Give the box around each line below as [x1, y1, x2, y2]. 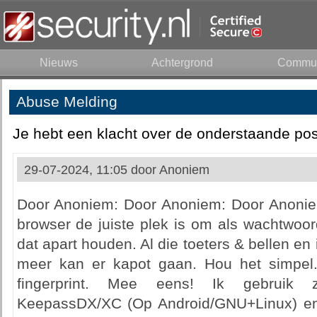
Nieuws [39, 57, 78, 69]
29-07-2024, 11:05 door [23, 163, 159, 177]
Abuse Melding [16, 93, 117, 110]
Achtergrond [151, 57, 213, 69]
